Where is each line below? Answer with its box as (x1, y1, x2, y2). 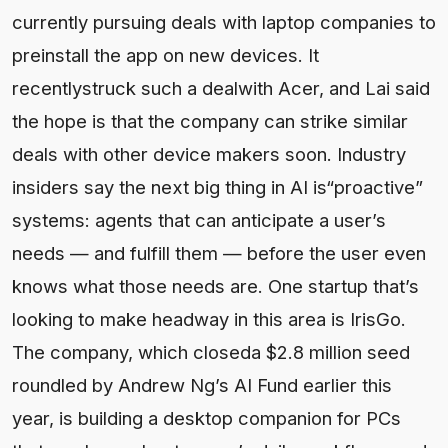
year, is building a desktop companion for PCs (12, 406, 401, 429)
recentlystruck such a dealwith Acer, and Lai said (12, 76, 430, 99)
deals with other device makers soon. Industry (12, 142, 406, 165)
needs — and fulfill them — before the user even (12, 241, 426, 264)
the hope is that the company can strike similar (12, 109, 408, 132)
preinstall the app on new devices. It (12, 43, 319, 66)
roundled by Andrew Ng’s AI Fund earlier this (12, 373, 392, 396)
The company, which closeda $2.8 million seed (12, 340, 410, 363)
